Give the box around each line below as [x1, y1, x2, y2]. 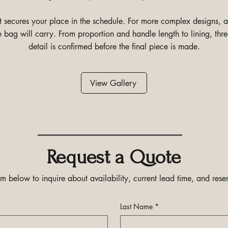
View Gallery [90, 77, 136, 89]
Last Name [120, 202, 153, 211]
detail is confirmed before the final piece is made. [28, 41, 200, 52]
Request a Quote [47, 146, 181, 168]
